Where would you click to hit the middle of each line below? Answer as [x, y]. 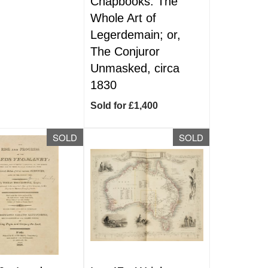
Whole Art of [124, 18]
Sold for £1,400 [124, 106]
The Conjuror [125, 51]
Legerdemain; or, [136, 35]
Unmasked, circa [135, 68]
